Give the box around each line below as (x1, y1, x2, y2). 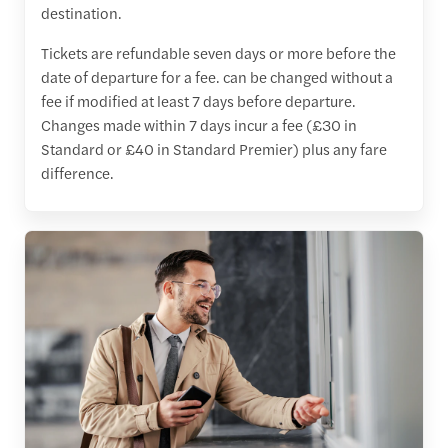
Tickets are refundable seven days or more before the (41, 42, 396, 64)
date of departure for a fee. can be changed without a (41, 66, 393, 88)
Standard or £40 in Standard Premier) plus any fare (41, 138, 387, 160)
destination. (41, 2, 122, 24)
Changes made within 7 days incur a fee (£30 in (41, 114, 357, 136)
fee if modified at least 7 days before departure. (41, 90, 356, 112)
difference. (41, 162, 114, 184)
